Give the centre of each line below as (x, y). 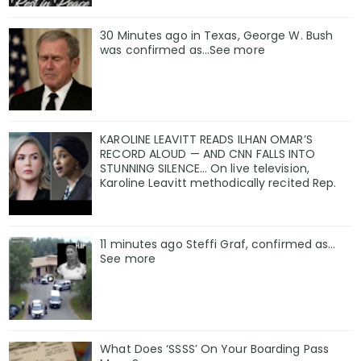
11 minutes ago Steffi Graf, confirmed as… (218, 245)
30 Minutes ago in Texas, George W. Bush (217, 35)
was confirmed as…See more (183, 50)
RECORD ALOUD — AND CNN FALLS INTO (208, 154)
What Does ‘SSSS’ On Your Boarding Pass (215, 349)
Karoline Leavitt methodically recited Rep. (218, 183)
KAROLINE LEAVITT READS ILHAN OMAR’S (206, 140)
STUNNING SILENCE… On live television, (205, 169)
